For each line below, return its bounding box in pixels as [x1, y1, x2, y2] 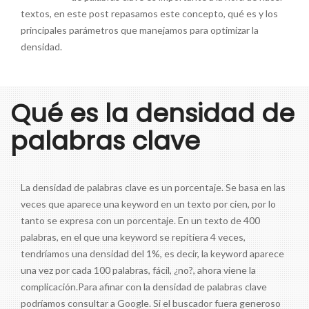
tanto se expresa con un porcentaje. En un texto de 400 [21, 215, 260, 227]
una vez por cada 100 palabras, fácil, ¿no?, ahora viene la [21, 264, 256, 277]
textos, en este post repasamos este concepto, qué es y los [21, 8, 278, 20]
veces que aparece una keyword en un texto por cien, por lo [21, 198, 276, 210]
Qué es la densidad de [10, 96, 295, 132]
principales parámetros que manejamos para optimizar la [21, 24, 259, 37]
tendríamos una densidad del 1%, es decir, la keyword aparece [21, 248, 284, 260]
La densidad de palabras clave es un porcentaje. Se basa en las [21, 181, 286, 194]
